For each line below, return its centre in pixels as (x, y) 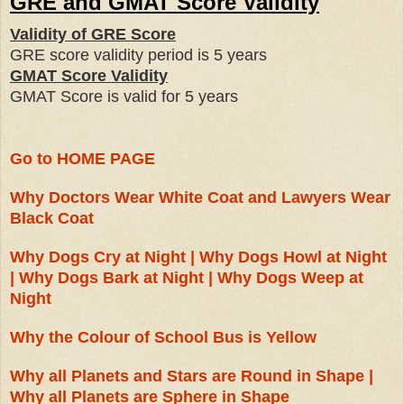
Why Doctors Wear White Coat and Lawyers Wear (200, 198)
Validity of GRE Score (93, 35)
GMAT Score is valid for (95, 97)
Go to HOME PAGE (83, 159)
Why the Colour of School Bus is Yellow (163, 338)
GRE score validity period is (112, 55)
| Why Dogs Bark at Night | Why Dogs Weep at (187, 278)
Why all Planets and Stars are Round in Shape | (192, 376)
